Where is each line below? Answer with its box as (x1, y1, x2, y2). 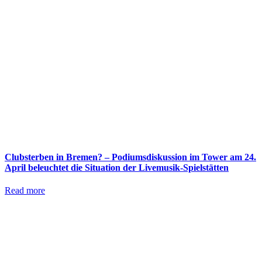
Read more (5, 185, 45, 196)
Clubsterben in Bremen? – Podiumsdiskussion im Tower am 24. (5, 152, 256, 163)
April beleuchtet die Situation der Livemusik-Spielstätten (5, 163, 229, 173)
